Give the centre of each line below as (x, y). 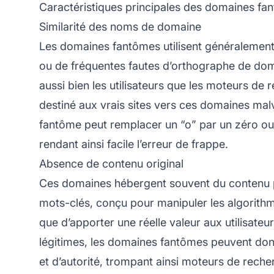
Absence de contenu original (111, 163)
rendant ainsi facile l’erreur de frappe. (134, 144)
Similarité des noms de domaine (120, 26)
